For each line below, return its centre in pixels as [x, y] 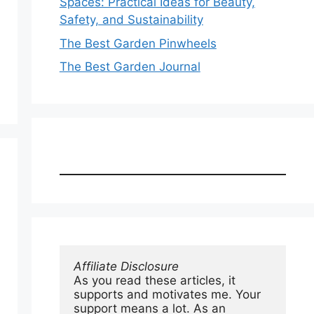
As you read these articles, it [154, 280]
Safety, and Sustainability [131, 20]
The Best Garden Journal [130, 67]
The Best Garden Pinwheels [138, 43]
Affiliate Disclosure [126, 266]
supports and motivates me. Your [167, 294]
